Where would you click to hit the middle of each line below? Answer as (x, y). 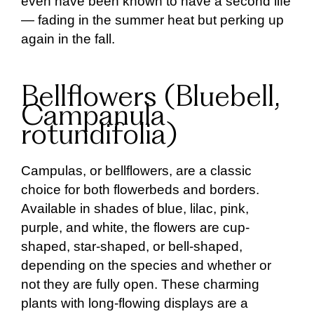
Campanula (93, 118)
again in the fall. (70, 39)
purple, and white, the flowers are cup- (135, 227)
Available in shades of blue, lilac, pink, (135, 208)
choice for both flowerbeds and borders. (140, 189)
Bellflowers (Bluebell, (150, 99)
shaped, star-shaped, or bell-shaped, (132, 246)
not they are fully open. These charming (140, 284)
